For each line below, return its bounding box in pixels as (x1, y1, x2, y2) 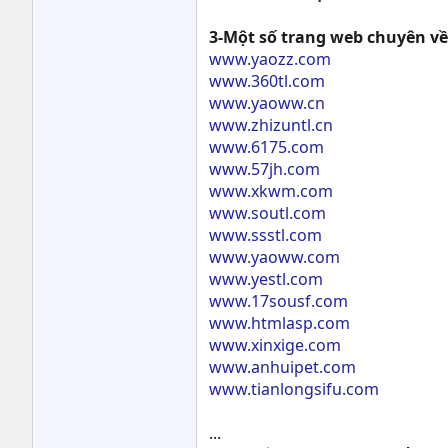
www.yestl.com (209, 268, 323, 290)
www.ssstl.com (209, 224, 322, 246)
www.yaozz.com (209, 48, 331, 70)
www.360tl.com (209, 70, 325, 92)
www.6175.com (209, 136, 324, 158)
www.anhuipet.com (209, 356, 356, 378)
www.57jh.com (209, 158, 320, 180)
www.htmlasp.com (209, 312, 350, 334)
